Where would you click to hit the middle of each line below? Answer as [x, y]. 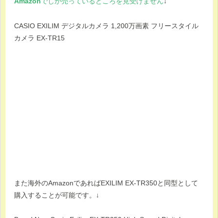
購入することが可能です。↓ [57, 195]
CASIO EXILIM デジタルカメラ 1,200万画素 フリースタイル [106, 26]
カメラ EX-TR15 [39, 38]
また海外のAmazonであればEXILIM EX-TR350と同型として [106, 183]
